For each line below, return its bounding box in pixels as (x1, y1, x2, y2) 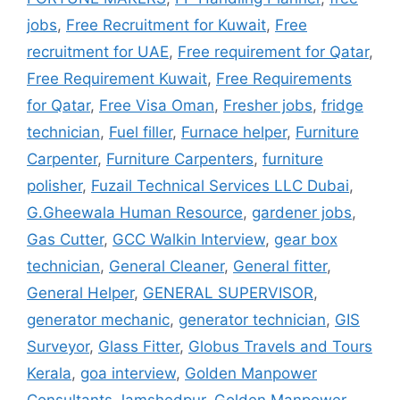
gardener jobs (252, 203, 352, 221)
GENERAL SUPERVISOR (143, 283, 313, 302)
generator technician (179, 310, 326, 329)
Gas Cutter (27, 229, 104, 248)
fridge (321, 96, 363, 114)
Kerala (27, 363, 71, 382)
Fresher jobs (223, 96, 312, 114)
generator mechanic (27, 310, 170, 329)
